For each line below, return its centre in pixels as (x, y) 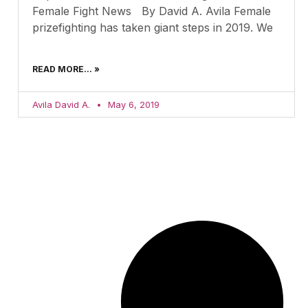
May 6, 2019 (132, 104)
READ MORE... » (66, 69)
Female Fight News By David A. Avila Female (152, 11)
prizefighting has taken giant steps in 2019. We (153, 27)
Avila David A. (63, 104)
